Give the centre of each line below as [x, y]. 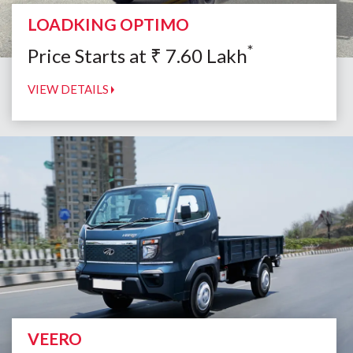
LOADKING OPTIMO [108, 24]
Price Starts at [89, 56]
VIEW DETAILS [69, 89]
